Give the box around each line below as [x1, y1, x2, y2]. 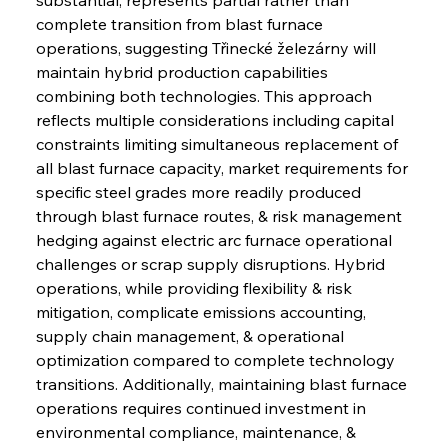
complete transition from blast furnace [35, 13, 327, 34]
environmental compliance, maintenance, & [35, 421, 360, 442]
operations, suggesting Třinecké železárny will [35, 37, 380, 58]
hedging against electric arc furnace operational [35, 229, 396, 250]
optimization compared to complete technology [35, 349, 399, 370]
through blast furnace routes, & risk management [35, 205, 406, 226]
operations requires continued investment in [35, 397, 370, 418]
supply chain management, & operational [35, 325, 348, 346]
